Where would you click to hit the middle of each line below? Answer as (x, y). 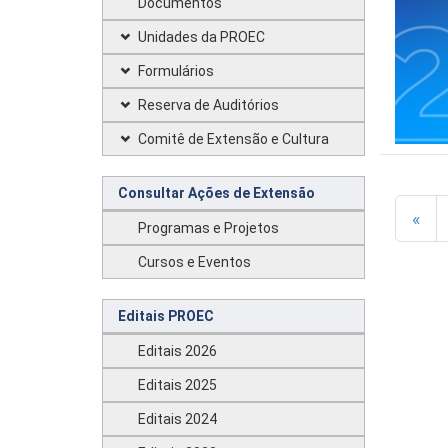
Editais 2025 (177, 385)
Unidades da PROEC (201, 37)
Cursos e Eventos (194, 262)
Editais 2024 (177, 419)
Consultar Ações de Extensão (216, 193)
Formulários (176, 71)
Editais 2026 (177, 351)
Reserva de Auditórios (208, 105)
